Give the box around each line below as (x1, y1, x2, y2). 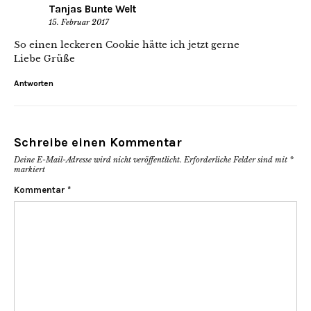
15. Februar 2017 (49, 17, 109, 28)
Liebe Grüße (14, 53, 75, 65)
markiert (14, 165, 45, 175)
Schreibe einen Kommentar (14, 135, 182, 151)
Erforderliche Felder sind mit (184, 155, 289, 165)
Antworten (14, 78, 53, 89)
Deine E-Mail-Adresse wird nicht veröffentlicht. (14, 155, 182, 165)
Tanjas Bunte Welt (49, 3, 136, 16)
